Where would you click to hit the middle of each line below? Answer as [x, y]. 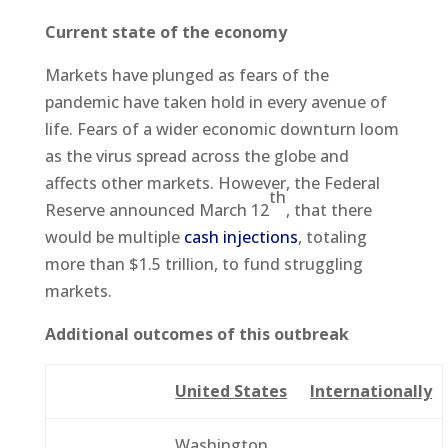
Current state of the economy [165, 31]
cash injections [240, 236]
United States [231, 390]
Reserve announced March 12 [156, 209]
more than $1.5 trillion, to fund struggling [203, 263]
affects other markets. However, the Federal [212, 182]
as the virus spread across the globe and [196, 155]
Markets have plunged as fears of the [186, 74]
